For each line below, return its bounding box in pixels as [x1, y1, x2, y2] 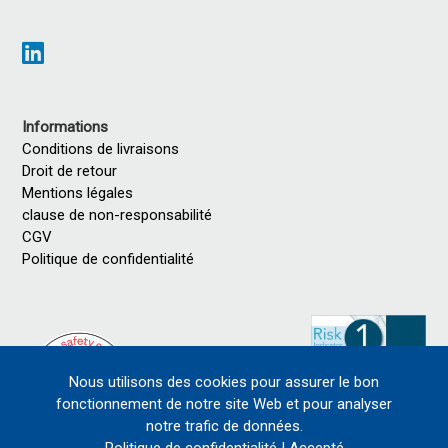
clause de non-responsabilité [22, 206, 213, 224]
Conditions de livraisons [22, 140, 180, 158]
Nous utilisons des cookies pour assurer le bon [69, 373, 379, 391]
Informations [22, 118, 109, 136]
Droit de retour [22, 162, 118, 180]
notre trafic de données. [145, 417, 303, 435]
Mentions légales [22, 184, 142, 202]
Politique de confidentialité [22, 250, 195, 268]
